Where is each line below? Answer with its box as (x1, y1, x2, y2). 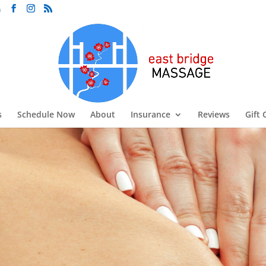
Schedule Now (17, 109, 75, 120)
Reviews (198, 109, 230, 120)
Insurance (131, 109, 170, 120)
